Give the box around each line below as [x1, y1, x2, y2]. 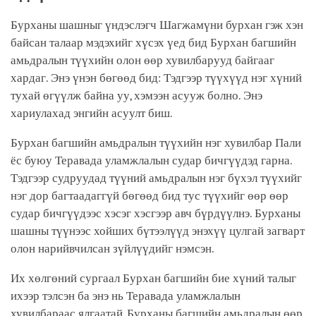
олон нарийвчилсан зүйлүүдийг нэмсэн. [11, 241, 217, 255]
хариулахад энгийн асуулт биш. [11, 106, 173, 120]
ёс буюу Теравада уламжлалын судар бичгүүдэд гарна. [11, 153, 292, 167]
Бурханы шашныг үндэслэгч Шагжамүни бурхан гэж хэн [11, 18, 303, 32]
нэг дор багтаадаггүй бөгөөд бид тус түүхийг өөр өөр [11, 188, 288, 202]
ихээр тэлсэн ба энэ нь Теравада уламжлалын [11, 288, 241, 303]
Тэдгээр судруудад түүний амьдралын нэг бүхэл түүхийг [11, 171, 302, 185]
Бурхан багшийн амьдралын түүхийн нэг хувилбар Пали [11, 135, 301, 150]
